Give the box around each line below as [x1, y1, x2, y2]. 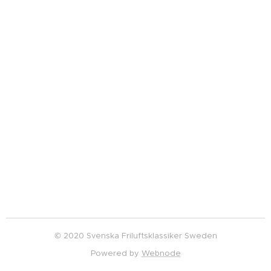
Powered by [90, 248, 142, 258]
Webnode [141, 248, 181, 258]
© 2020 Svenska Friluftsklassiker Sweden [54, 230, 217, 241]
